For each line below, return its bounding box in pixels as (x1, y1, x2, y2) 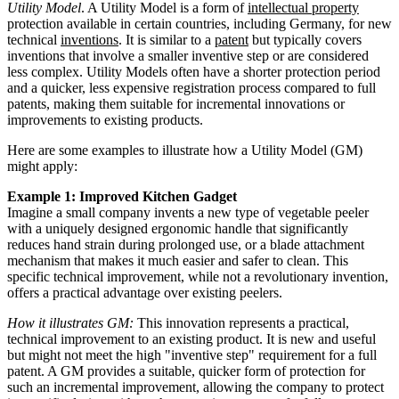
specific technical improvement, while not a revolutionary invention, (7, 268, 388, 284)
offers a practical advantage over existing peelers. (7, 284, 282, 300)
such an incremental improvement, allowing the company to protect (7, 379, 384, 395)
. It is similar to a (118, 31, 215, 47)
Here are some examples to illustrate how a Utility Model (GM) (7, 142, 362, 158)
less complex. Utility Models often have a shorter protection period (7, 63, 380, 79)
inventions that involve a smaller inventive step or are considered (7, 47, 369, 63)
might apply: (7, 158, 77, 174)
